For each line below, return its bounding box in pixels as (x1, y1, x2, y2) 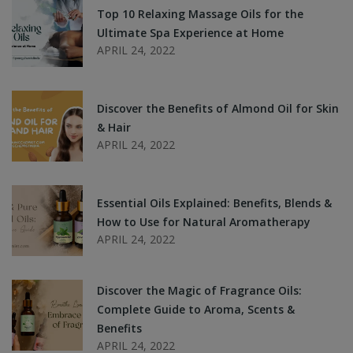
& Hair (97, 120, 131, 136)
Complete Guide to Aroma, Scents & (97, 302, 295, 318)
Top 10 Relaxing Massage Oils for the (97, 6, 303, 22)
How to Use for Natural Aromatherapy (97, 214, 310, 230)
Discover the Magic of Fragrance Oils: (97, 283, 302, 299)
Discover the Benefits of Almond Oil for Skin (97, 101, 339, 117)
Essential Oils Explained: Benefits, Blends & (97, 195, 332, 211)
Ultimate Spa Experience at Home (97, 25, 284, 41)
